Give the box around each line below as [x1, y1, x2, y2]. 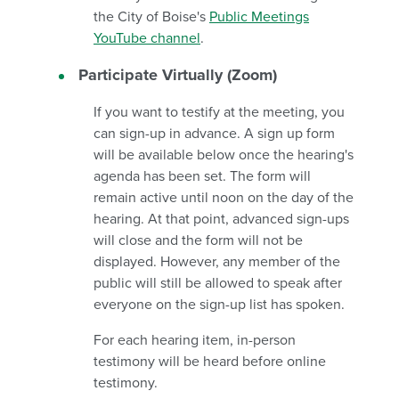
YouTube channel [94, 28, 200, 47]
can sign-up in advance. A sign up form [94, 124, 335, 142]
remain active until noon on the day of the [94, 188, 354, 207]
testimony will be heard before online [94, 352, 326, 370]
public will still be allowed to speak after [94, 273, 342, 292]
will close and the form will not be [94, 231, 303, 249]
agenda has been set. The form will [94, 167, 311, 185]
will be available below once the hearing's [94, 145, 354, 164]
